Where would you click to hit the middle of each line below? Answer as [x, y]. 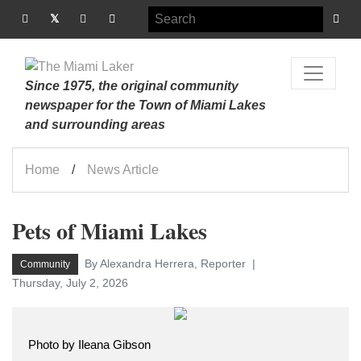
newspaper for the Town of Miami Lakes [145, 105]
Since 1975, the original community [132, 86]
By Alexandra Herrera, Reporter [167, 263]
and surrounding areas [95, 124]
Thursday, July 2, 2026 [70, 283]
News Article [123, 170]
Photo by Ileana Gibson [89, 344]
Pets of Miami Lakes [110, 231]
